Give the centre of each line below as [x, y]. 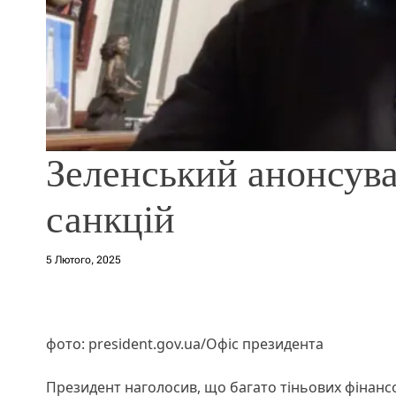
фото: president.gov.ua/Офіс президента [185, 343]
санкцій [110, 219]
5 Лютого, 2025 [84, 259]
